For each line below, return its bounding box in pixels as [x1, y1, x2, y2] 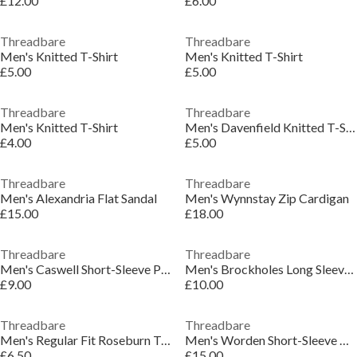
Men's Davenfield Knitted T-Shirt [345, 120, 355, 135]
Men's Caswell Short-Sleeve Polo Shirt [161, 261, 171, 277]
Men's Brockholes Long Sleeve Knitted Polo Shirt [343, 261, 354, 277]
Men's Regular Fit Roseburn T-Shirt [161, 332, 171, 347]
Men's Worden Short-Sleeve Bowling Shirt [339, 332, 349, 347]
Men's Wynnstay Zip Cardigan [184, 190, 349, 206]
